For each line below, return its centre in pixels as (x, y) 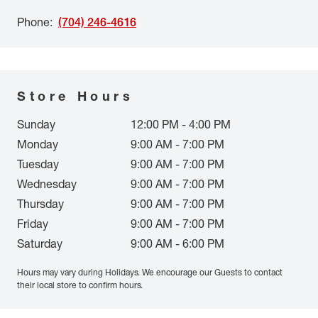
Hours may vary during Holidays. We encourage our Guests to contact (150, 272)
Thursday (40, 204)
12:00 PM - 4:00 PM (181, 124)
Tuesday (38, 164)
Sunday (36, 124)
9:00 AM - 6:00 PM (177, 243)
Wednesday (47, 184)
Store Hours (76, 96)
